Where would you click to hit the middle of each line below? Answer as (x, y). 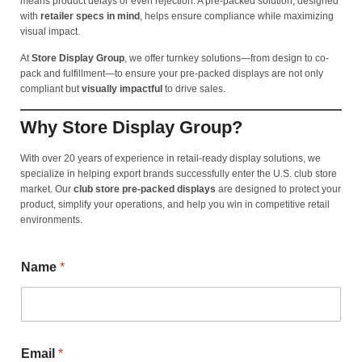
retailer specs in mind (90, 16)
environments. (51, 219)
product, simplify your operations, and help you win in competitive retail (175, 204)
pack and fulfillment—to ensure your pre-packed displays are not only (172, 74)
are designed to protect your (278, 189)
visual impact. (50, 32)
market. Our (47, 189)
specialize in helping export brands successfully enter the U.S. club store (179, 173)
